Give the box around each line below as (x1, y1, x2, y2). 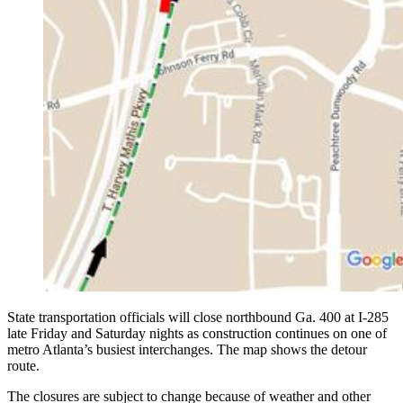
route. (7, 357, 40, 373)
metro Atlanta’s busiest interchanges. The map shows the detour (7, 341, 367, 357)
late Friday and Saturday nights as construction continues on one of (7, 325, 387, 341)
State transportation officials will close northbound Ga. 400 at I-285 (7, 309, 389, 325)
